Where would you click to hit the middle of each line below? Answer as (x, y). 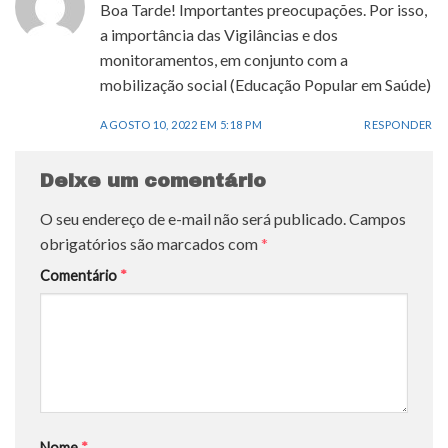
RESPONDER (398, 124)
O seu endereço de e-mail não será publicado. (193, 218)
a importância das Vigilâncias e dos (219, 34)
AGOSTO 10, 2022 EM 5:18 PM (181, 124)
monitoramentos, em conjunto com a (224, 59)
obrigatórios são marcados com (150, 243)
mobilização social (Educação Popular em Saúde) (265, 84)
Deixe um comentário (156, 181)
